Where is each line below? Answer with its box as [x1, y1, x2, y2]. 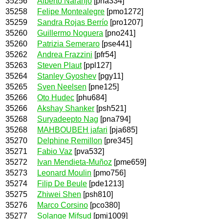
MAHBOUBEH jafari [37, 125, 108, 134]
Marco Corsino [37, 200, 88, 209]
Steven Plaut [37, 61, 82, 69]
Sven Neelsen [37, 82, 87, 91]
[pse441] [100, 39, 131, 48]
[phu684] [74, 93, 107, 102]
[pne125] [87, 82, 119, 91]
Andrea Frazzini [37, 50, 92, 59]
